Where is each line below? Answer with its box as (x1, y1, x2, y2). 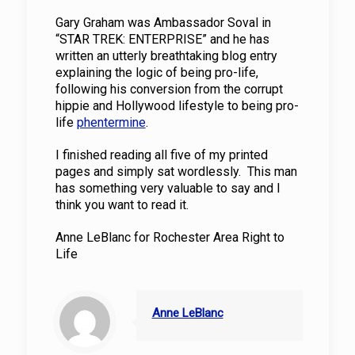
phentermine (76, 115, 146, 130)
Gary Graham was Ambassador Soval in (55, 15, 271, 30)
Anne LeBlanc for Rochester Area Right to (55, 230, 284, 245)
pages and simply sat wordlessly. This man (55, 164, 297, 179)
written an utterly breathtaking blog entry (55, 48, 277, 63)
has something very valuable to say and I (55, 181, 281, 196)
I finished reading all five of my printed (55, 147, 268, 162)
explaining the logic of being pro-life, (55, 65, 258, 80)
